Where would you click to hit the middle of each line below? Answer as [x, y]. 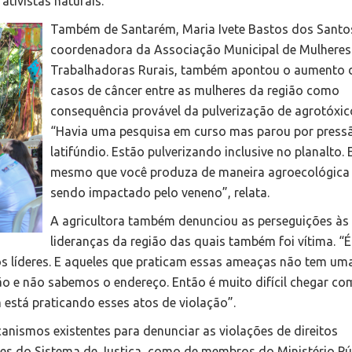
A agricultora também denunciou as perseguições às [200, 221]
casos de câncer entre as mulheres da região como [195, 91]
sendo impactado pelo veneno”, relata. [160, 193]
